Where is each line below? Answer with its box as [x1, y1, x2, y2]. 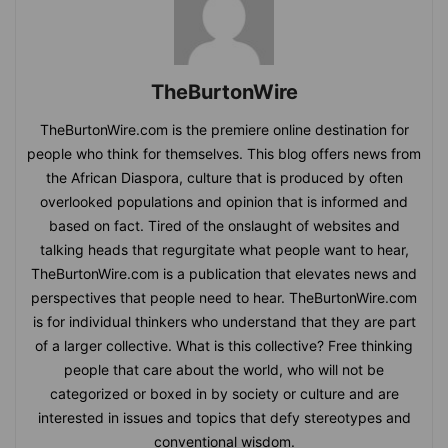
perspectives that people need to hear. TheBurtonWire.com [31, 288, 417, 306]
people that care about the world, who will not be [64, 360, 384, 378]
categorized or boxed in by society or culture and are [49, 384, 399, 402]
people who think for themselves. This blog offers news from [27, 144, 421, 162]
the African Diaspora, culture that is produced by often [45, 168, 403, 186]
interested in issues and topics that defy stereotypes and [37, 408, 411, 426]
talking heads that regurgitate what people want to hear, [39, 240, 409, 258]
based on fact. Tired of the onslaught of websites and [48, 216, 400, 234]
